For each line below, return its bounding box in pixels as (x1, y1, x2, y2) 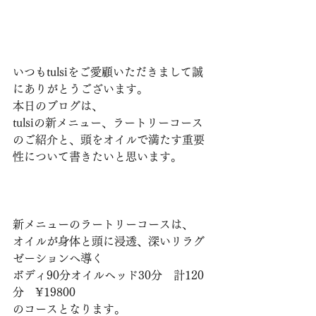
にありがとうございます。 (13, 83, 148, 95)
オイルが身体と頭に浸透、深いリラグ (13, 235, 205, 247)
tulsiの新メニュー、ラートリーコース (13, 116, 203, 128)
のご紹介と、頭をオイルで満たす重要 (13, 133, 205, 145)
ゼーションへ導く (13, 252, 103, 264)
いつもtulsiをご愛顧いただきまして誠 (13, 66, 203, 78)
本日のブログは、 (13, 99, 103, 111)
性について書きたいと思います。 (13, 150, 182, 162)
